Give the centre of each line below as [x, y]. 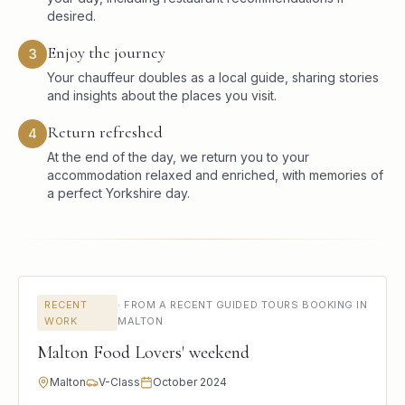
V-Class [119, 381]
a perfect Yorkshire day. [118, 193]
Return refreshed [105, 132]
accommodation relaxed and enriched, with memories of [215, 174]
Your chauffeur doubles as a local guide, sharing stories [213, 77]
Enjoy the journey [106, 52]
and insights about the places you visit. [162, 95]
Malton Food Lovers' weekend [143, 352]
